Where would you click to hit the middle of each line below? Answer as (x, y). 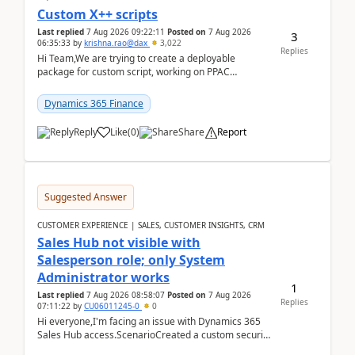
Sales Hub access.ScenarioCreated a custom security (154, 335)
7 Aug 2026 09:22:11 (126, 32)
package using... (73, 99)
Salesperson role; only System (131, 260)
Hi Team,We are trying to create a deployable (136, 58)
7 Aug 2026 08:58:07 (126, 295)
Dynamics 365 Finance (94, 103)
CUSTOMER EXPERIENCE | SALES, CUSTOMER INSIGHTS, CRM (151, 225)
